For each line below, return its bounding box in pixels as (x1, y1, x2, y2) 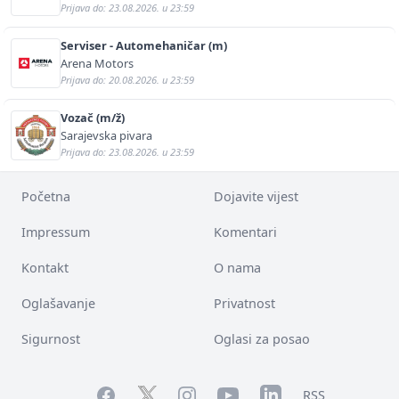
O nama (214, 258, 261, 276)
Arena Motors (61, 54, 134, 71)
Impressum (21, 223, 90, 240)
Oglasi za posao (214, 330, 310, 347)
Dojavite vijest (214, 187, 298, 205)
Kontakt (21, 258, 69, 276)
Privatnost (214, 294, 275, 312)
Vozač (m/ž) (61, 109, 125, 126)
